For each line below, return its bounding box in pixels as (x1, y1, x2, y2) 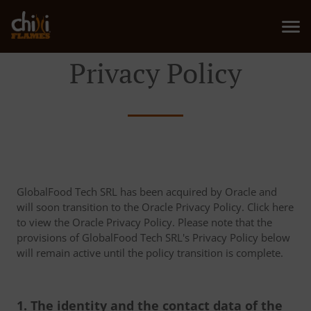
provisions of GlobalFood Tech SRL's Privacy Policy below (17, 230, 290, 244)
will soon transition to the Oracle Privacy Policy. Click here (17, 200, 294, 214)
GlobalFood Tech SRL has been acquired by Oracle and (17, 185, 277, 199)
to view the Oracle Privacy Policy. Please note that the (17, 215, 272, 229)
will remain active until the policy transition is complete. (17, 246, 283, 260)
